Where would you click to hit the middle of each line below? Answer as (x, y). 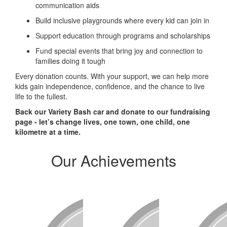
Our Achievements (113, 160)
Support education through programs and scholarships (123, 35)
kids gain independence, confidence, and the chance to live (110, 86)
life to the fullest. (41, 96)
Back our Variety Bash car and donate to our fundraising (113, 111)
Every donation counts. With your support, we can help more (112, 76)
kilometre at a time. (48, 131)
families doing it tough (70, 61)
